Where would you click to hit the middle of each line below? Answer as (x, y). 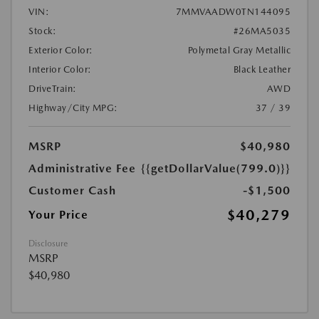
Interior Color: (60, 70)
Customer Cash (72, 191)
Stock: (42, 31)
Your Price (58, 215)
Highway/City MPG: (73, 108)
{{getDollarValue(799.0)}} (216, 169)
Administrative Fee (82, 169)
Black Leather (262, 70)
